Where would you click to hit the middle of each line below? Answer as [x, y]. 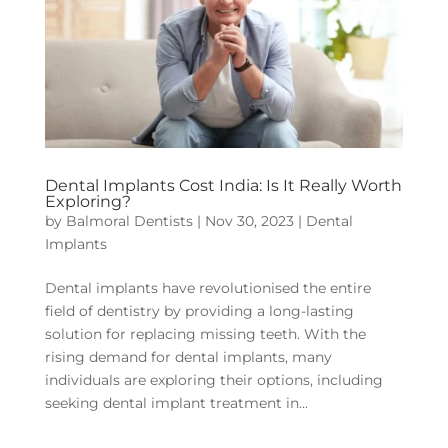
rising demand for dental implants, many [188, 356]
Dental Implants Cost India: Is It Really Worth [223, 185]
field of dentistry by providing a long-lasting [199, 310]
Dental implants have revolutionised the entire [207, 287]
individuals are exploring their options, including [213, 379]
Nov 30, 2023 [249, 220]
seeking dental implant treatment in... [176, 402]
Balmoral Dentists [129, 220]
